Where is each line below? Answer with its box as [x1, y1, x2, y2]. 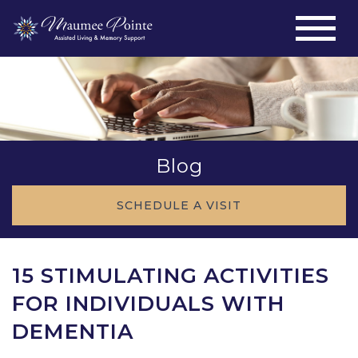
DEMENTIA [12, 319, 133, 344]
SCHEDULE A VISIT [117, 198, 241, 213]
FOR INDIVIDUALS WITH [12, 291, 284, 316]
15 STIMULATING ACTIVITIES [12, 263, 329, 288]
